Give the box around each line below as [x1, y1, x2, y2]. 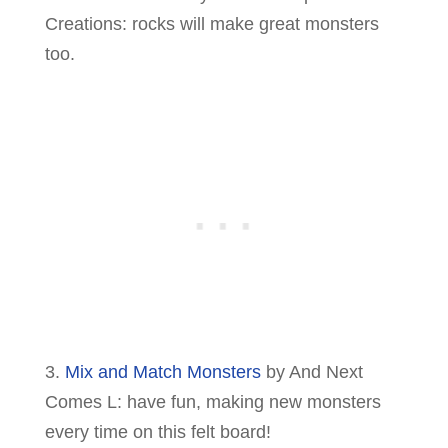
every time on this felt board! [44, 421, 271, 442]
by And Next [260, 361, 363, 382]
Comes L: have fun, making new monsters [44, 391, 381, 412]
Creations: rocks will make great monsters [44, 13, 379, 34]
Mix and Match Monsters [64, 361, 261, 382]
